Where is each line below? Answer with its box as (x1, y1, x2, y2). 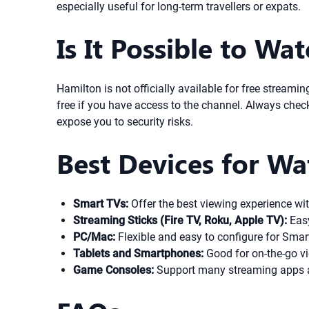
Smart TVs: (73, 197, 128, 210)
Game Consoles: (73, 263, 154, 277)
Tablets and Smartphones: (73, 247, 203, 260)
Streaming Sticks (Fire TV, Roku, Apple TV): (73, 214, 287, 227)
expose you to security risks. (57, 115, 193, 128)
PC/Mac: (73, 230, 115, 243)
